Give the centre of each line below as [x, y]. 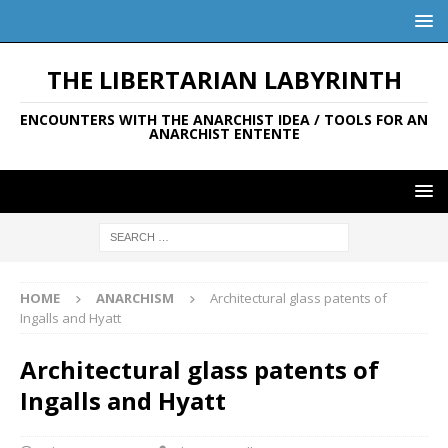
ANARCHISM [135, 298]
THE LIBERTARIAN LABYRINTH [224, 79]
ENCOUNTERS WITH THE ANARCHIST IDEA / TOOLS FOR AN [224, 119]
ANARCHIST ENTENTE [224, 133]
